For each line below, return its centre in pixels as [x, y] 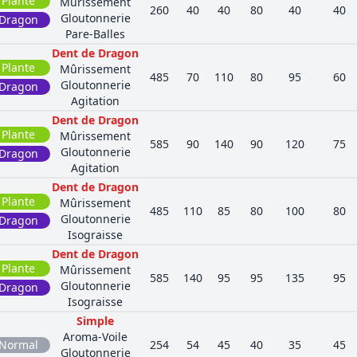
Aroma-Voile [95, 337]
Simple [95, 321]
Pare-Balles [95, 34]
